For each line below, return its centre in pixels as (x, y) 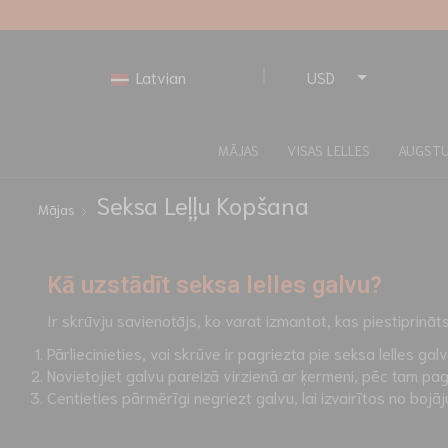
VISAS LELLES (328, 149)
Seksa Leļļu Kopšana (202, 204)
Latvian (159, 77)
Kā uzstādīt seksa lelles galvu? (214, 284)
